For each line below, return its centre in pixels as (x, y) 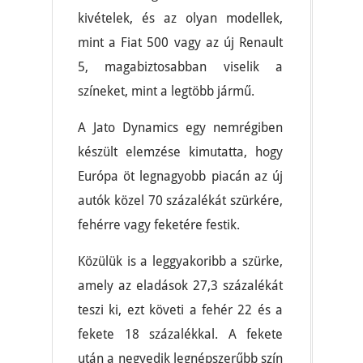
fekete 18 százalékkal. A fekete (180, 334)
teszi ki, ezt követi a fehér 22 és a (180, 310)
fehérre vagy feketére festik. (159, 225)
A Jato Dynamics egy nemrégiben (180, 128)
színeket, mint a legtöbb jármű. (166, 91)
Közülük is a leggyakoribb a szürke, (180, 261)
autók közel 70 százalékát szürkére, (180, 201)
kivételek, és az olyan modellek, (180, 18)
